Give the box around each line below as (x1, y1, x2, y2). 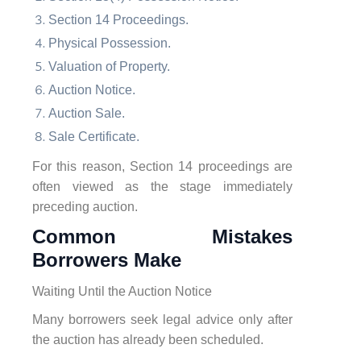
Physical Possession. (48, 35, 171, 50)
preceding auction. (32, 199, 138, 214)
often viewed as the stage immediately (32, 179, 293, 193)
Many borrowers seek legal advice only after (32, 312, 293, 326)
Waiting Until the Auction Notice (32, 284, 212, 298)
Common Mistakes (32, 225, 293, 247)
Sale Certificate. (48, 129, 139, 143)
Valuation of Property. (48, 59, 170, 73)
